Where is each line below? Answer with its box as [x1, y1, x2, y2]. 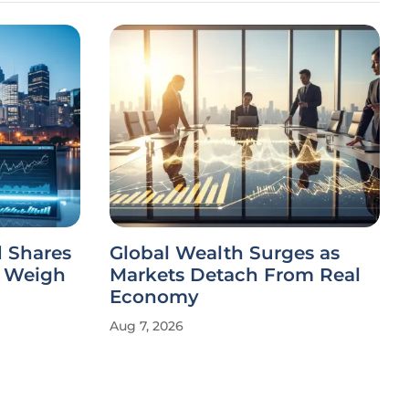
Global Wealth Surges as [110, 242, 340, 264]
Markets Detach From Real [110, 264, 361, 286]
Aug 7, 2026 [110, 318, 184, 334]
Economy [110, 286, 199, 308]
